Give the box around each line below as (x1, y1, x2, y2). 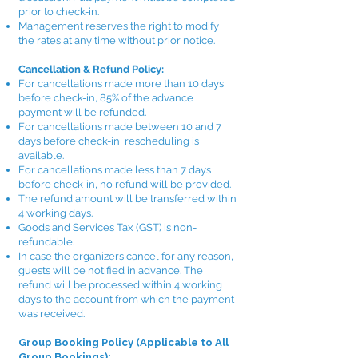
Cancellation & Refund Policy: (18, 63, 164, 75)
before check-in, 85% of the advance (18, 92, 193, 104)
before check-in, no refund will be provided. (18, 178, 231, 190)
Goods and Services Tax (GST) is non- (18, 221, 197, 233)
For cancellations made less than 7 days (18, 164, 211, 176)
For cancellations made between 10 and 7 (18, 121, 221, 133)
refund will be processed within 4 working (18, 279, 222, 291)
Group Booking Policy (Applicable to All (18, 336, 229, 348)
